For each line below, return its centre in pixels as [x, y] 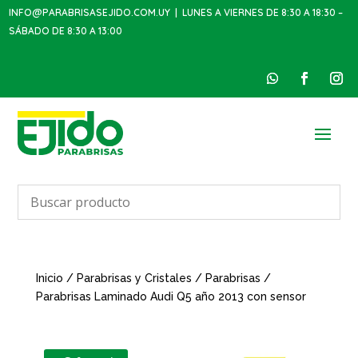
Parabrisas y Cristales [134, 278]
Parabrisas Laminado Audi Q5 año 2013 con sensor [171, 297]
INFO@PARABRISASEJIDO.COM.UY [90, 13]
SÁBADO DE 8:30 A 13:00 [66, 31]
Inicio [49, 278]
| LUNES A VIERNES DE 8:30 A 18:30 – [257, 13]
